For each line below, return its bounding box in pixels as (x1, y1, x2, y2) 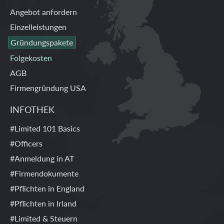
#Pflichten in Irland (10, 197, 76, 209)
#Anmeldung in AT (10, 152, 74, 164)
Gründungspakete (10, 36, 73, 48)
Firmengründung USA (10, 82, 86, 93)
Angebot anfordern (10, 6, 77, 17)
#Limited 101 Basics (10, 122, 80, 134)
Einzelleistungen (10, 21, 66, 32)
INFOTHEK (10, 103, 54, 115)
